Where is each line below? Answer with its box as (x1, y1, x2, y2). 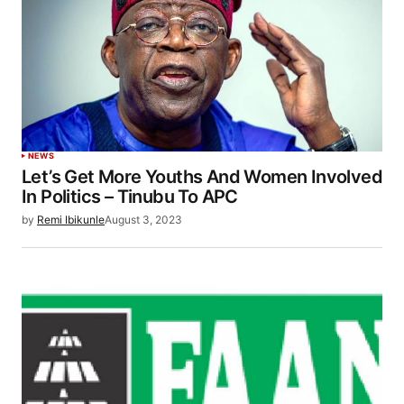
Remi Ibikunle (37, 212, 105, 226)
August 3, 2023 (105, 212, 182, 226)
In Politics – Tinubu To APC (22, 185, 243, 207)
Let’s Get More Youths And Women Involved (22, 165, 382, 188)
